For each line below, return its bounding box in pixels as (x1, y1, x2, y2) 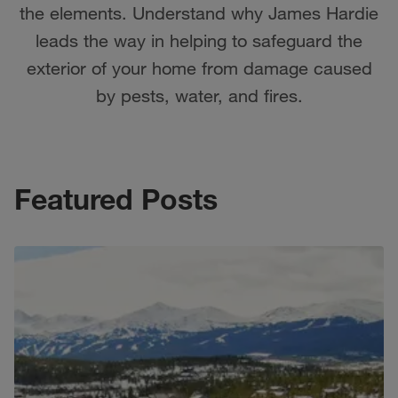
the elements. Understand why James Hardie (20, 3, 378, 23)
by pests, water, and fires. (95, 85, 303, 106)
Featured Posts (14, 181, 218, 216)
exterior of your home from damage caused (26, 58, 372, 78)
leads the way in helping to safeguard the (36, 30, 362, 51)
